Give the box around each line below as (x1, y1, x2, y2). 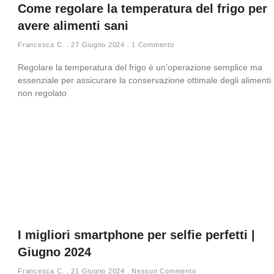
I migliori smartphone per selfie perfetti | (18, 228, 255, 242)
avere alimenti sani (18, 19, 128, 32)
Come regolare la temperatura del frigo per (18, 2, 267, 15)
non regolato (18, 88, 67, 98)
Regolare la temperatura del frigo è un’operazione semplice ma (18, 62, 262, 72)
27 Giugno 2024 (68, 41, 127, 48)
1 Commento (129, 41, 174, 48)
